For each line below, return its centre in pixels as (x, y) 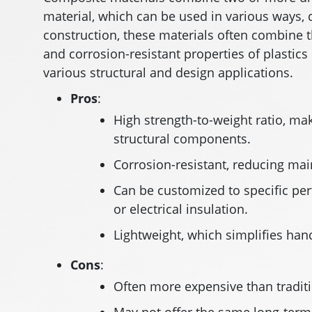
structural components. (182, 139)
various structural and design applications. (168, 72)
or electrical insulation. (181, 209)
